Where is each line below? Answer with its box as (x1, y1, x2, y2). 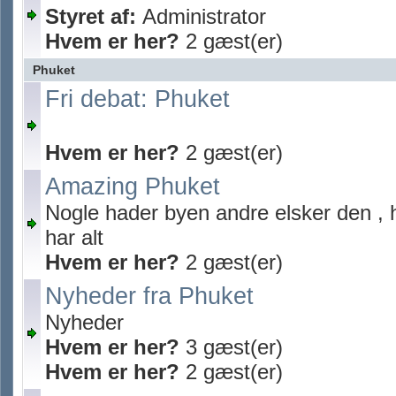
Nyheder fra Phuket (45, 283, 254, 309)
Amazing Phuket (45, 173, 220, 200)
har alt (45, 225, 103, 249)
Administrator (142, 4, 266, 28)
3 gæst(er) (179, 335, 283, 359)
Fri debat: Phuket (45, 86, 230, 112)
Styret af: (45, 4, 142, 28)
